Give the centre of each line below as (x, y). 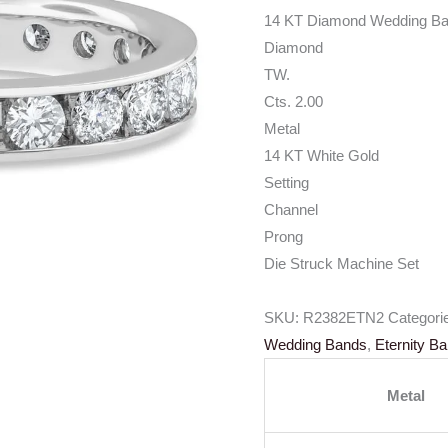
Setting (286, 183)
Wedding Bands (315, 344)
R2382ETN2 (343, 317)
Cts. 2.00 (293, 102)
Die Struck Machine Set (341, 264)
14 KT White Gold (321, 156)
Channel (291, 210)
